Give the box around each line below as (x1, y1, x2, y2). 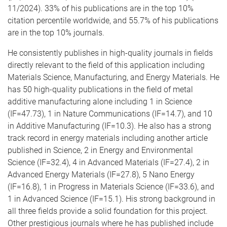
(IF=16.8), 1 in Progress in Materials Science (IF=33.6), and (8, 182, 214, 192)
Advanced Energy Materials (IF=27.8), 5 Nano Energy (8, 170, 195, 179)
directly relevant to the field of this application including (8, 60, 205, 70)
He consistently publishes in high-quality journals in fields (8, 48, 213, 58)
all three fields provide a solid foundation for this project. (8, 206, 208, 216)
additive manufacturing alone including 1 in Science (8, 97, 192, 106)
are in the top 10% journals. (8, 28, 104, 37)
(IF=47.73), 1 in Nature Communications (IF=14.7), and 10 (8, 109, 212, 119)
